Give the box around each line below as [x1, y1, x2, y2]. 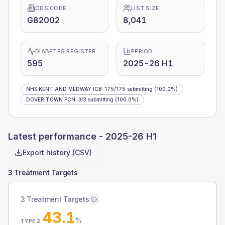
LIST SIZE [131, 5, 160, 12]
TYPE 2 [21, 218, 41, 224]
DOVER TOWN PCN [26, 96, 75, 102]
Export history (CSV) [23, 148, 92, 157]
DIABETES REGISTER [35, 48, 96, 55]
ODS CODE [35, 5, 67, 12]
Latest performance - [8, 131, 105, 142]
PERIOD [131, 48, 153, 55]
